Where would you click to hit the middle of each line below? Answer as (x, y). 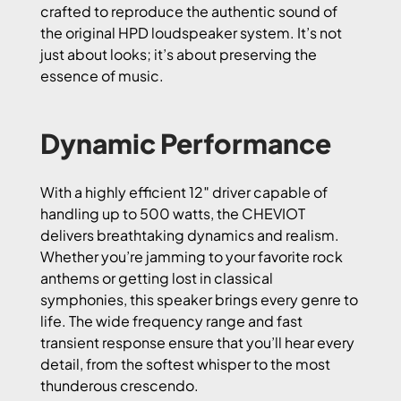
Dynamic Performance (186, 143)
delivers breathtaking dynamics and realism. (190, 235)
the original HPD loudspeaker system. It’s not (191, 32)
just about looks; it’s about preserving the (179, 54)
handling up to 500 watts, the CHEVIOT (173, 213)
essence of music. (102, 75)
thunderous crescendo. (119, 385)
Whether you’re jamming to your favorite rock (192, 256)
